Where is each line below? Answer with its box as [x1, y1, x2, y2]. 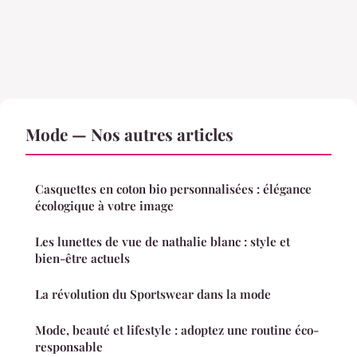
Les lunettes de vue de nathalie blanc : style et [35, 233, 290, 249]
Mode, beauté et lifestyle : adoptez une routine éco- [35, 321, 319, 338]
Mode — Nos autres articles [25, 122, 233, 145]
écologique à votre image [35, 197, 174, 214]
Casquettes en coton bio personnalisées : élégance [35, 180, 312, 197]
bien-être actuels [35, 249, 130, 266]
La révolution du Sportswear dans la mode [35, 285, 271, 302]
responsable [35, 338, 103, 355]
